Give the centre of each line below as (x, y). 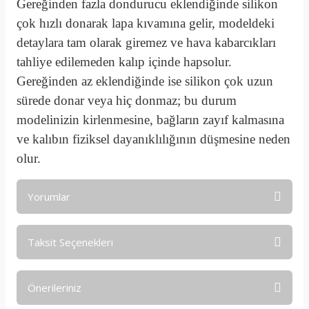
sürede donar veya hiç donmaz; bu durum (127, 100)
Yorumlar (49, 197)
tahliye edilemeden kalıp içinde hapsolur (122, 62)
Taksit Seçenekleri (70, 242)
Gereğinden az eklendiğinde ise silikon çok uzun (145, 81)
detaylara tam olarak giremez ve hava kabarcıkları (146, 42)
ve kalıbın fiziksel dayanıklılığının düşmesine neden (153, 139)
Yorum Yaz (154, 295)
